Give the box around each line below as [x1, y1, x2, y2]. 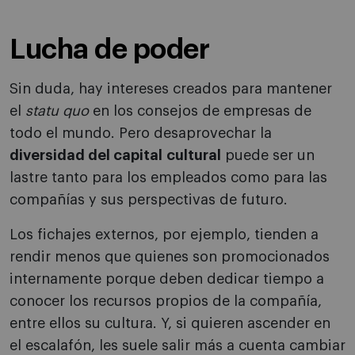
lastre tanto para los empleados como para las [10, 170, 327, 185]
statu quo [25, 104, 89, 119]
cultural [166, 148, 221, 163]
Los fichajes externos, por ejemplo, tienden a [10, 227, 319, 242]
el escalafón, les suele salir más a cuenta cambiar [10, 338, 345, 353]
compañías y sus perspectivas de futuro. [10, 193, 288, 208]
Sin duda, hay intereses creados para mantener [10, 82, 332, 97]
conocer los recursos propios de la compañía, [10, 294, 322, 309]
